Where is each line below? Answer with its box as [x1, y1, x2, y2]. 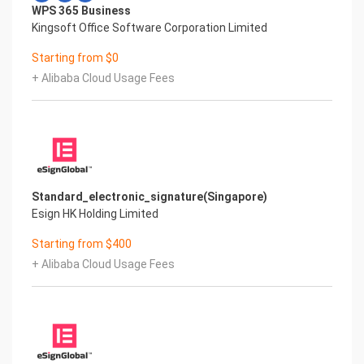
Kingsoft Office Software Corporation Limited [32, 21, 267, 34]
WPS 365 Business [32, 4, 131, 17]
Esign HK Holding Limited [32, 207, 158, 220]
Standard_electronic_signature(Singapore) [32, 190, 267, 203]
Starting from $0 [32, 51, 119, 64]
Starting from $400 [32, 237, 132, 250]
